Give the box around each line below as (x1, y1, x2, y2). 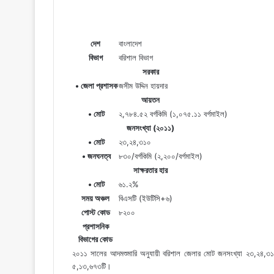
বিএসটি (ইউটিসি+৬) (119, 193, 172, 203)
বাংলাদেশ (119, 38, 142, 48)
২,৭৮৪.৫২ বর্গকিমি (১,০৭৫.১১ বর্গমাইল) (119, 108, 228, 119)
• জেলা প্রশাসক (73, 80, 117, 91)
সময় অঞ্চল (81, 193, 109, 203)
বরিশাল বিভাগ (119, 52, 153, 62)
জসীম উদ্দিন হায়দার (119, 80, 168, 91)
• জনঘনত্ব (80, 150, 111, 161)
